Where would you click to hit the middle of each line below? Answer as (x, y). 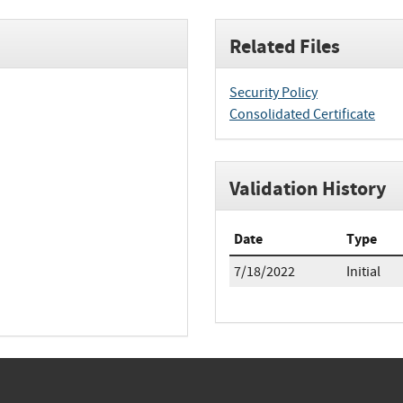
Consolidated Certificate (302, 114)
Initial (363, 271)
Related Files (285, 46)
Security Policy (273, 92)
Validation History (308, 188)
